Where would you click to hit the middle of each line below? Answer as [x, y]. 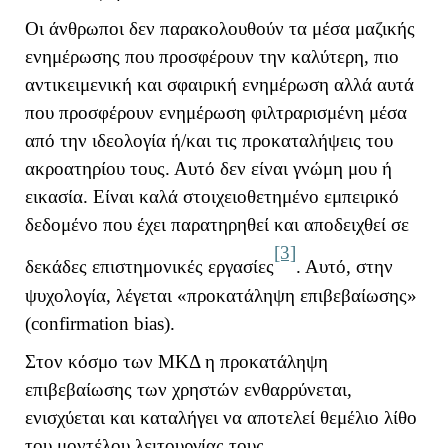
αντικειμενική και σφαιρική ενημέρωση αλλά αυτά [219, 85]
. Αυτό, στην [344, 267]
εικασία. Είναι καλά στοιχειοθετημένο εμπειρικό [212, 197]
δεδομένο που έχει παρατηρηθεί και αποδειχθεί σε [217, 225]
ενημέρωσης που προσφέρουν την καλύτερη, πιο [212, 57]
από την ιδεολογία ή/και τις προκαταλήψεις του [209, 141]
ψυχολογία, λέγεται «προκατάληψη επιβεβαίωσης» [221, 295]
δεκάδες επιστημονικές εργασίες [149, 267]
